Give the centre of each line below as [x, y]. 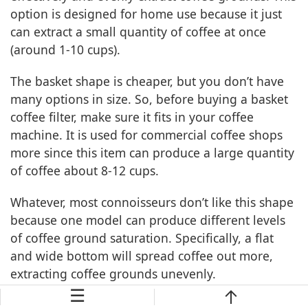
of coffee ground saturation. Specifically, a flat [142, 238]
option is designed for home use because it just [146, 14]
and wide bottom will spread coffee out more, [142, 256]
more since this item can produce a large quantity [152, 153]
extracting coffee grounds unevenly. [113, 274]
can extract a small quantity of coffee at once [138, 32]
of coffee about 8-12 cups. [85, 171]
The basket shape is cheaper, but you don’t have [147, 81]
